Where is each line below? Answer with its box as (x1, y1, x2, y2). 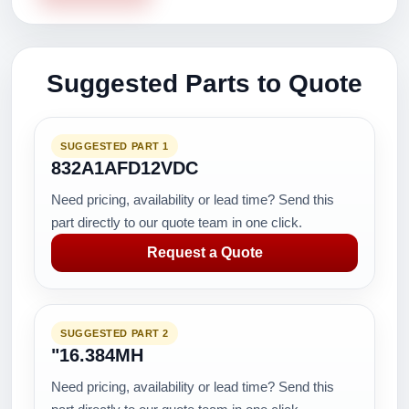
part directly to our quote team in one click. (51, 215, 302, 230)
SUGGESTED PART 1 (60, 141, 169, 152)
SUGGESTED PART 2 (60, 328, 169, 339)
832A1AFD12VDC (51, 158, 198, 178)
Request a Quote (146, 245, 263, 260)
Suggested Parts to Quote (47, 69, 362, 98)
